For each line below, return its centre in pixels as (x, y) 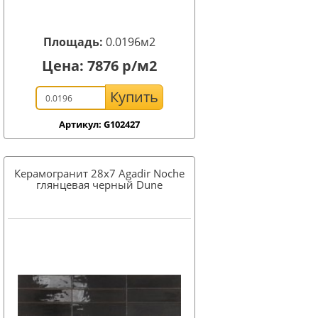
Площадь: (75, 42)
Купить (134, 97)
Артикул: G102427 (99, 124)
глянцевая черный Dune (99, 185)
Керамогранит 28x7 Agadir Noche (99, 173)
